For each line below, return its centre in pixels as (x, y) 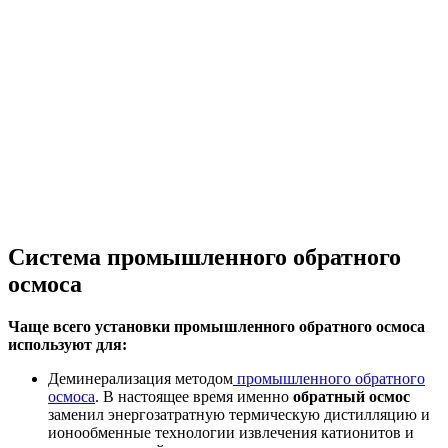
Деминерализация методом (140, 379)
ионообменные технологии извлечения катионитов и (231, 433)
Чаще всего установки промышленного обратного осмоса (216, 327)
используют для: (67, 345)
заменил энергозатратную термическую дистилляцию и (239, 415)
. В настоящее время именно (194, 397)
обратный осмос (351, 397)
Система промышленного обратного (204, 257)
